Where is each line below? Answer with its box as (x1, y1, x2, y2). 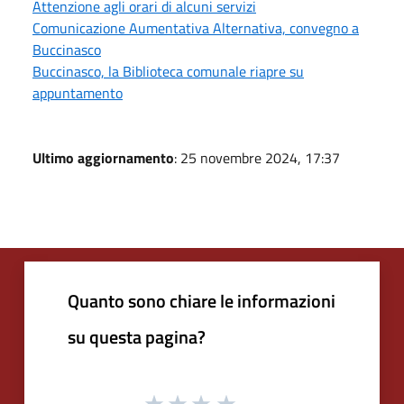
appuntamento (32, 81, 123, 104)
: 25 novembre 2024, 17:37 (174, 146, 340, 169)
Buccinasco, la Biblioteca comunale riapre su (32, 60, 304, 82)
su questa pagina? (68, 322, 206, 351)
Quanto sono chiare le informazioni (68, 286, 335, 315)
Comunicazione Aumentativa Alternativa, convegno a (32, 16, 359, 39)
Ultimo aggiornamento (32, 146, 174, 169)
